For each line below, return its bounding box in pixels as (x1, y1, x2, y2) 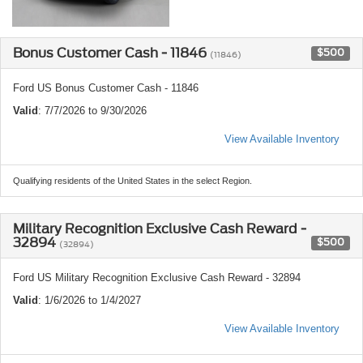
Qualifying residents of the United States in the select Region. (13, 175, 252, 186)
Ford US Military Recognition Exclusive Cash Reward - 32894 (13, 271, 301, 284)
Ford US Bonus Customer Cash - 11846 (13, 81, 199, 94)
